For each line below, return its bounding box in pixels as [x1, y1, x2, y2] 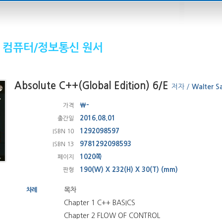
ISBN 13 [53, 141, 74, 147]
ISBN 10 [53, 128, 74, 134]
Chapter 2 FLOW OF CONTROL [64, 212, 160, 219]
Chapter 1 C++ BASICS [64, 199, 135, 206]
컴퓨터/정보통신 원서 [2, 42, 103, 53]
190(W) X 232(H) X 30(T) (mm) [80, 166, 178, 173]
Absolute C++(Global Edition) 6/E [14, 81, 171, 91]
